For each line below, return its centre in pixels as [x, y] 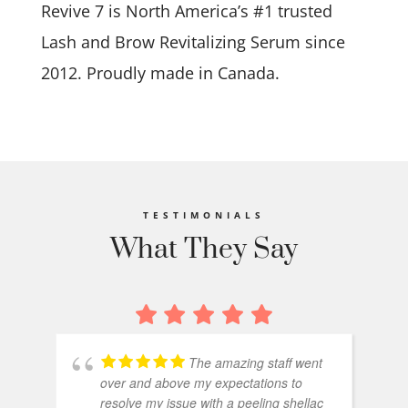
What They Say [204, 250]
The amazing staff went [255, 362]
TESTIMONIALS [204, 215]
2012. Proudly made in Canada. [160, 73]
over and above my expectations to [201, 382]
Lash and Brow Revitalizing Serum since [193, 42]
